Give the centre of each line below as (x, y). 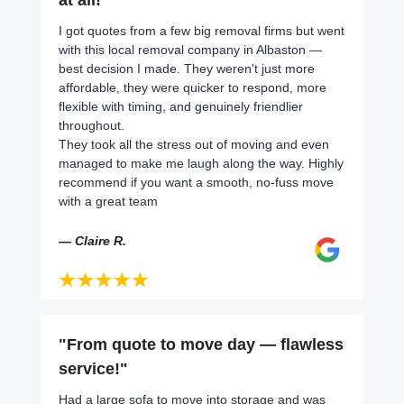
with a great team (108, 201)
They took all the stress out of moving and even (194, 144)
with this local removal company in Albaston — (190, 49)
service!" (93, 368)
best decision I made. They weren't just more (187, 68)
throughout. (92, 125)
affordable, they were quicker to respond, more (193, 87)
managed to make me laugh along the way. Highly (201, 163)
